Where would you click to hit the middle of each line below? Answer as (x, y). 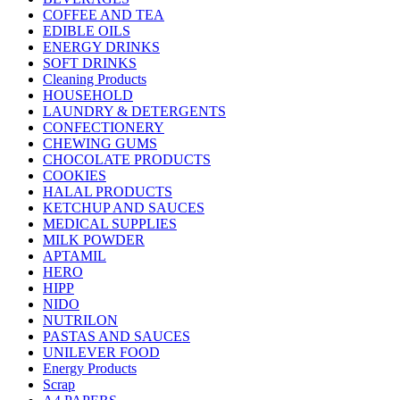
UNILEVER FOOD (101, 353)
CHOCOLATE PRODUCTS (127, 160)
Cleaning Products (95, 79)
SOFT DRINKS (90, 63)
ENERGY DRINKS (101, 47)
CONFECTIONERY (104, 128)
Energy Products (90, 369)
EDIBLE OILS (87, 31)
